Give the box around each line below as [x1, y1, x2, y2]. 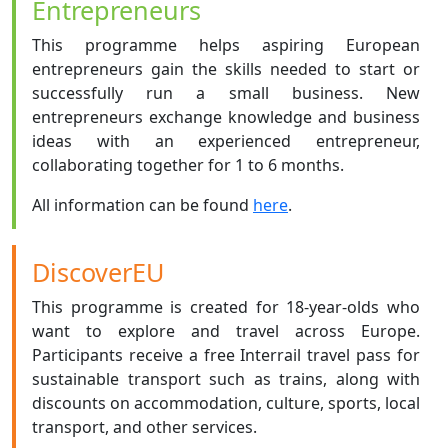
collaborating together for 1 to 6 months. [32, 154, 344, 176]
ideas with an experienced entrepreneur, [32, 130, 420, 152]
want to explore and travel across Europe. [32, 320, 420, 342]
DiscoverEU [32, 255, 164, 289]
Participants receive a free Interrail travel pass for [32, 344, 420, 366]
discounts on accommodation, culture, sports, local [32, 392, 420, 414]
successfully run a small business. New [32, 82, 420, 104]
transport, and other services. [32, 416, 257, 438]
